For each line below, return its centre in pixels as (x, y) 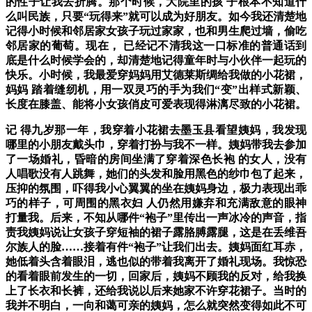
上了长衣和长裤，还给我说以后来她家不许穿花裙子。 (139, 291)
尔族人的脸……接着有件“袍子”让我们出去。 (117, 247)
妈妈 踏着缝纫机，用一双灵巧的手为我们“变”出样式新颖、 (156, 90)
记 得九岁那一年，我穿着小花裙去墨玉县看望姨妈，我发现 (156, 130)
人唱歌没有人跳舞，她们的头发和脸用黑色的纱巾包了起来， (156, 174)
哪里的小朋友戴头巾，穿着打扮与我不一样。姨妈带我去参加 (156, 145)
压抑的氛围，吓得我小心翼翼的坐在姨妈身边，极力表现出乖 (156, 189)
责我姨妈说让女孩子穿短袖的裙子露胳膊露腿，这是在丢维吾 (156, 233)
